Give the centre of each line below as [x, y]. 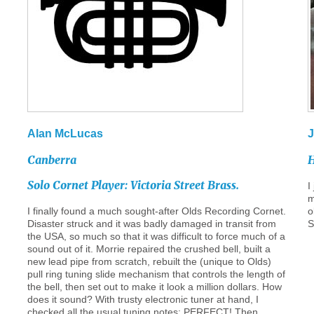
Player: [109, 185]
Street [189, 185]
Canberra [52, 160]
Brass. [224, 185]
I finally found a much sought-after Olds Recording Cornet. [156, 211]
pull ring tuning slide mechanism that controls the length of [156, 274]
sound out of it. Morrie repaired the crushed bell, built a [149, 249]
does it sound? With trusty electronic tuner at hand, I [143, 299]
